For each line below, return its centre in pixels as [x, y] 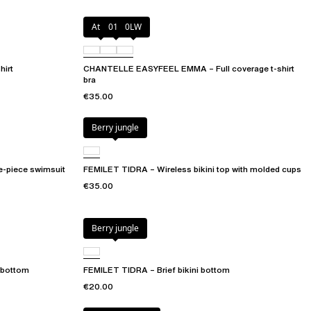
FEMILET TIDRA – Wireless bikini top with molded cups [192, 169]
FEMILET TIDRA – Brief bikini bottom [157, 270]
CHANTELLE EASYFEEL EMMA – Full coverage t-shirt [189, 69]
